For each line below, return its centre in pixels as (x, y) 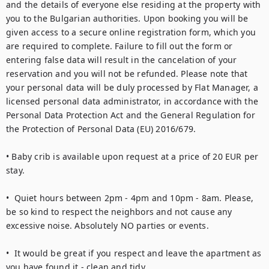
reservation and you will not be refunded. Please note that (127, 74)
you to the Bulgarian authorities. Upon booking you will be (127, 18)
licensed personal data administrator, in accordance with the (132, 101)
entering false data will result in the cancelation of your (122, 60)
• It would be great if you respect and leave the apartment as (134, 253)
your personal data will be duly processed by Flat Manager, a (132, 87)
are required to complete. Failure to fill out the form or (119, 46)
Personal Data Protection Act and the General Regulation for (131, 115)
